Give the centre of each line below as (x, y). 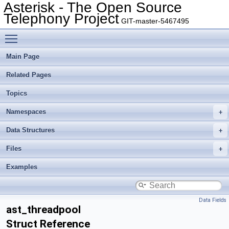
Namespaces (26, 112)
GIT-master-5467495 (154, 21)
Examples (22, 167)
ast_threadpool (43, 210)
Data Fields (213, 200)
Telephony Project (61, 19)
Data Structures (30, 130)
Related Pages (29, 75)
